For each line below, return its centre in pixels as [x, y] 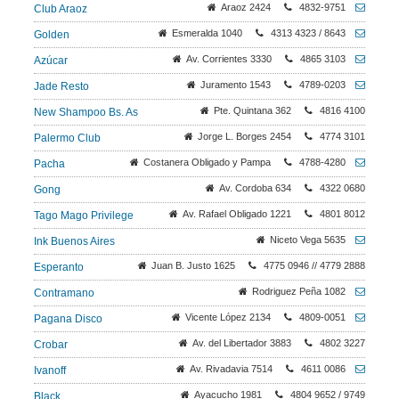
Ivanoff [50, 370]
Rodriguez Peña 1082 [299, 291]
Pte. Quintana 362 [252, 110]
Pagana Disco [68, 319]
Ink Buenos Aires [74, 241]
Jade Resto [61, 86]
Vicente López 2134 [228, 317]
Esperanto [59, 267]
